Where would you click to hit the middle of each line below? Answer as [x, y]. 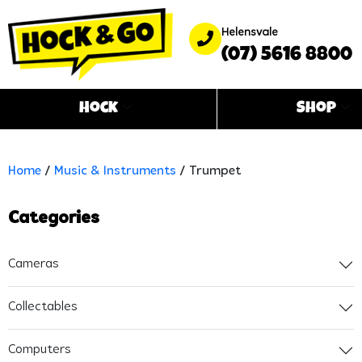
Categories [54, 218]
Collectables [43, 307]
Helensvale [249, 33]
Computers [40, 350]
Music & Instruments [115, 171]
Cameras [34, 265]
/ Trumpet [208, 171]
